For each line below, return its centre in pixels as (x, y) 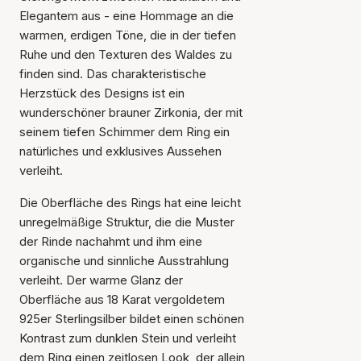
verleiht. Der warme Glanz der (101, 280)
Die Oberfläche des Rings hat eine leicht (130, 203)
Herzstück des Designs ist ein (102, 93)
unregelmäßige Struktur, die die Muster (127, 222)
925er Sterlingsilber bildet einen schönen (132, 319)
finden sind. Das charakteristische (113, 74)
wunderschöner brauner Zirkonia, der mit (131, 112)
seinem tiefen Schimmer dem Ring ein (124, 132)
